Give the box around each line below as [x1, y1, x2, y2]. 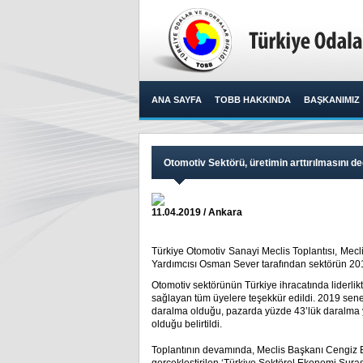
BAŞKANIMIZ [304, 95, 360, 105]
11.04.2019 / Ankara [152, 207, 242, 218]
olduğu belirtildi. [152, 318, 222, 330]
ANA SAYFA [152, 95, 202, 105]
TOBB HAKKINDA [215, 95, 291, 105]
